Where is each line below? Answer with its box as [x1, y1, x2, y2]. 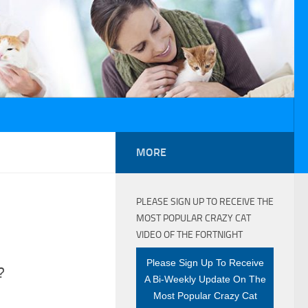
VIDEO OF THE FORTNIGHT [136, 228, 243, 241]
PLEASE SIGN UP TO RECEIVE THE [136, 195, 274, 208]
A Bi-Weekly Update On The [144, 273, 266, 285]
